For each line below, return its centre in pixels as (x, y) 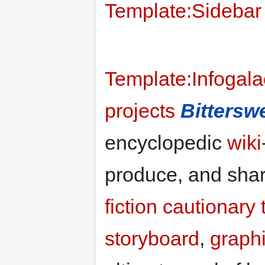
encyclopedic (166, 142)
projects (140, 110)
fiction (131, 206)
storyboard (152, 238)
